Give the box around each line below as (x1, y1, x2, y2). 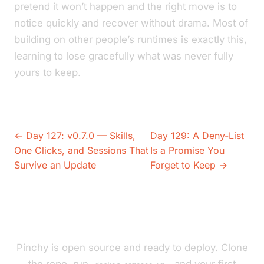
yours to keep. (14, 67, 81, 78)
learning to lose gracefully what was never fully (14, 50, 233, 62)
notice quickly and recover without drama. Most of (14, 17, 248, 29)
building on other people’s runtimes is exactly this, (14, 34, 247, 45)
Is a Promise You (150, 144, 225, 156)
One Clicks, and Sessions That (14, 144, 148, 156)
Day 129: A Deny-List (150, 130, 245, 141)
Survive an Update (14, 159, 96, 171)
